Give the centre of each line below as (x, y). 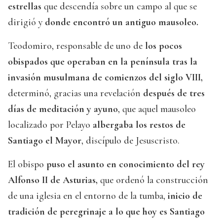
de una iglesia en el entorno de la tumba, (87, 196)
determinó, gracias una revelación (75, 93)
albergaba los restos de (139, 125)
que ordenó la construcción (153, 180)
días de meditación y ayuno (63, 109)
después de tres (174, 93)
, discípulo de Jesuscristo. (130, 141)
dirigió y (26, 22)
